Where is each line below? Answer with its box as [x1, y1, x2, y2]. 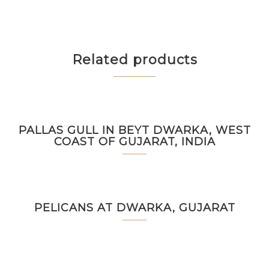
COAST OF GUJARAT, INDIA [53, 135, 216, 148]
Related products [71, 52, 198, 68]
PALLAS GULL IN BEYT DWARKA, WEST [18, 124, 251, 137]
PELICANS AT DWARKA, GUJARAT [34, 201, 235, 214]
